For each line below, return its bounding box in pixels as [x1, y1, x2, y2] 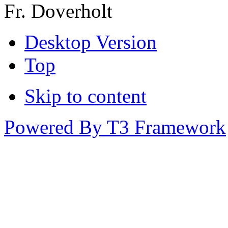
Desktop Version [24, 31, 157, 53]
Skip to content [24, 85, 147, 107]
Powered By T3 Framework [4, 116, 226, 138]
